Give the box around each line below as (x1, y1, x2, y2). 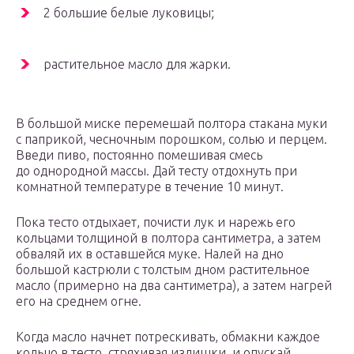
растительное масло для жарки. (43, 57, 231, 72)
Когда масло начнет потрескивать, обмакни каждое (16, 330, 320, 345)
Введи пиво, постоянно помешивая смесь (16, 148, 262, 163)
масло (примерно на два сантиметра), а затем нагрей (16, 278, 332, 293)
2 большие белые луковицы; (43, 6, 214, 21)
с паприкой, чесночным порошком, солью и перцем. (16, 132, 327, 147)
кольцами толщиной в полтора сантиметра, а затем (16, 231, 321, 246)
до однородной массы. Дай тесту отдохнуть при (16, 164, 297, 179)
